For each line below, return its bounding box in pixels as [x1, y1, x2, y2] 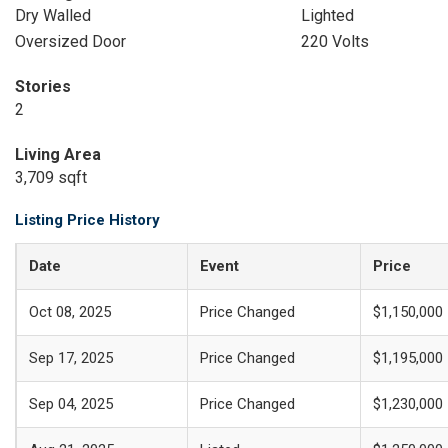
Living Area [15, 145, 101, 164]
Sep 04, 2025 [29, 395, 113, 413]
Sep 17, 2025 [29, 349, 113, 367]
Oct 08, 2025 [29, 303, 111, 321]
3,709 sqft [15, 168, 87, 187]
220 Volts [300, 32, 369, 51]
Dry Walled [15, 6, 91, 25]
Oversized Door [15, 32, 126, 51]
